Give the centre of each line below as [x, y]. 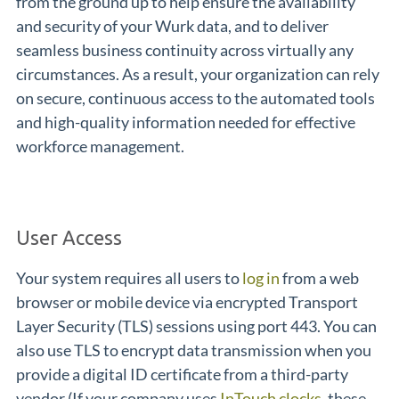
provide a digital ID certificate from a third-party [182, 374]
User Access [69, 237]
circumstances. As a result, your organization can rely [198, 74]
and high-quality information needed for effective [186, 122]
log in [261, 278]
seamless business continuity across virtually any [185, 50]
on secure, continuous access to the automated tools [195, 98]
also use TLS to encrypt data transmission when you [194, 350]
